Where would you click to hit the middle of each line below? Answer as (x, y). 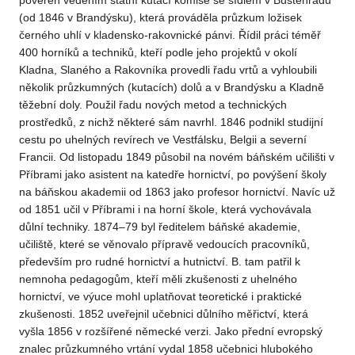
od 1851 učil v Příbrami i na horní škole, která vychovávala (165, 210)
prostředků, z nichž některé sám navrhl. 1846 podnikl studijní (171, 122)
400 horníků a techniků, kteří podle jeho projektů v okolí (158, 53)
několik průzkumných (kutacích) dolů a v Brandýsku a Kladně (172, 88)
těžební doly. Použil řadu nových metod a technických (153, 105)
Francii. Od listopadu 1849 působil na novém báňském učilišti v (177, 157)
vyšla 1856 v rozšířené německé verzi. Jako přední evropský (171, 332)
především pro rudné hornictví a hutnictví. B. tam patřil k (160, 262)
